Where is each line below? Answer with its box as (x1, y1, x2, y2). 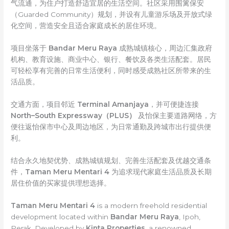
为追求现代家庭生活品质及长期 (109, 167, 212, 176)
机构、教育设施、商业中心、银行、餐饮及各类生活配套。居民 (11, 55, 212, 64)
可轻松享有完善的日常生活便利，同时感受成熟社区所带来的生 (11, 66, 212, 75)
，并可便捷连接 (149, 100, 199, 109)
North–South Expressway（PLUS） (11, 111, 136, 120)
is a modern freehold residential (95, 201, 208, 210)
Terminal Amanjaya (77, 100, 149, 109)
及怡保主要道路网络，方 (136, 111, 217, 120)
